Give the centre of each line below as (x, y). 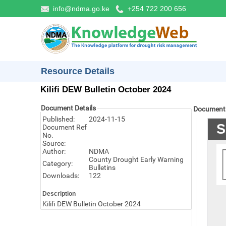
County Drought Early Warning (136, 159)
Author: (54, 151)
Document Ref (65, 127)
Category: (58, 163)
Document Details (68, 108)
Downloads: (61, 176)
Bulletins (102, 167)
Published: (59, 119)
